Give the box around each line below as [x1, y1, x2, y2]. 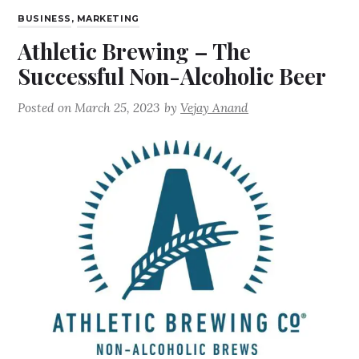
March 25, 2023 [75, 100, 160, 116]
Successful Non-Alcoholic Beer [18, 61, 327, 91]
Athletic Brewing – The [18, 36, 252, 67]
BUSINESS [18, 14, 71, 25]
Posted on [18, 100, 75, 116]
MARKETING [76, 14, 139, 25]
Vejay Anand [180, 100, 249, 116]
